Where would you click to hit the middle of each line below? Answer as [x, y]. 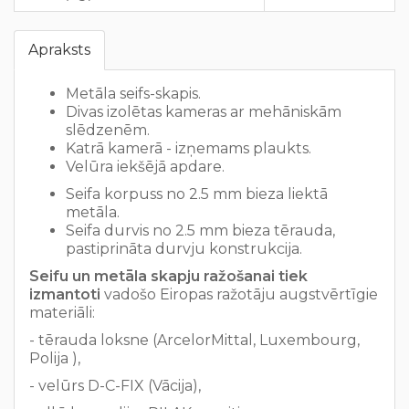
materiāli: [69, 313]
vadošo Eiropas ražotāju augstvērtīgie [239, 294]
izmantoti [65, 294]
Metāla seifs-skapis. [133, 94]
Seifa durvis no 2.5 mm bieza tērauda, [200, 231]
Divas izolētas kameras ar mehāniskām [204, 112]
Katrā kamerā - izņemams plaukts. [189, 148]
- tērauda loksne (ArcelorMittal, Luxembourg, [194, 340]
